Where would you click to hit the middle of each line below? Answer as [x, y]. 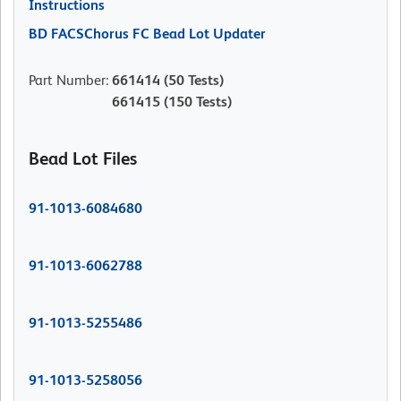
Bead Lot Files [83, 159]
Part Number [67, 81]
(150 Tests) [196, 102]
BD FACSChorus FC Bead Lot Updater [147, 34]
